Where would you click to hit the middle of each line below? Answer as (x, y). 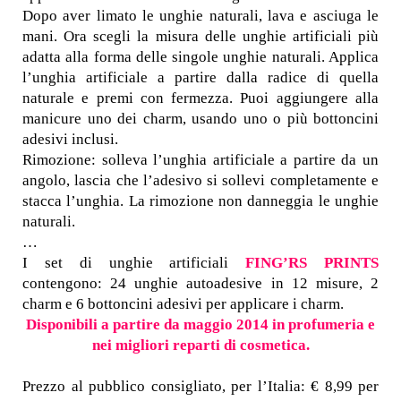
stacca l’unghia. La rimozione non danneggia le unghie (200, 201)
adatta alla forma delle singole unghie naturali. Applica (200, 57)
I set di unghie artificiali (134, 263)
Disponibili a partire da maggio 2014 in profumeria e (200, 325)
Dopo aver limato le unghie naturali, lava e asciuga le (200, 16)
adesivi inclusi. (70, 140)
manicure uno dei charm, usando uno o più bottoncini (200, 119)
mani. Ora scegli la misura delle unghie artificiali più (200, 37)
